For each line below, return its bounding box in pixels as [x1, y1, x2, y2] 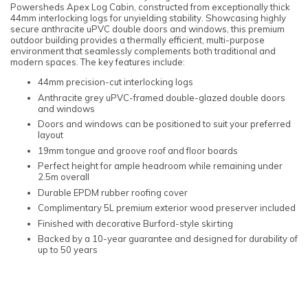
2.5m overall [38, 171, 89, 183]
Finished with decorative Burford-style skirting [38, 217, 233, 229]
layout [38, 129, 63, 141]
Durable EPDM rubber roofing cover [38, 186, 188, 198]
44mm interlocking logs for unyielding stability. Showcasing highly [10, 12, 286, 24]
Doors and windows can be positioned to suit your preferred [38, 118, 291, 130]
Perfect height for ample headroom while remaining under [38, 160, 283, 172]
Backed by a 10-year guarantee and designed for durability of [38, 233, 298, 245]
